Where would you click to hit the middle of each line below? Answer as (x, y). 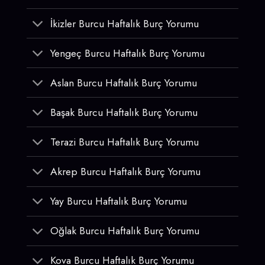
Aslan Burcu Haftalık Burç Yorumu (124, 83)
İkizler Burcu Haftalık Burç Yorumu (125, 23)
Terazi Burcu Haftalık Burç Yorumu (125, 142)
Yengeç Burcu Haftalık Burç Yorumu (128, 53)
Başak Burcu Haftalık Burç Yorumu (124, 112)
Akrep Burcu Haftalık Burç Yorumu (126, 172)
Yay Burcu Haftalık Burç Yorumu (119, 201)
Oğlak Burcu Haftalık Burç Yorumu (125, 231)
